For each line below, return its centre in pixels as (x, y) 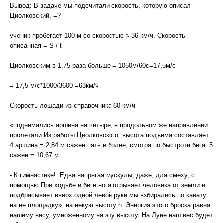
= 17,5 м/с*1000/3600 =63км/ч (54, 85)
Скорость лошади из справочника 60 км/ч (73, 105)
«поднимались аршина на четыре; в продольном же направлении (109, 125)
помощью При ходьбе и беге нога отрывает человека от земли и (108, 185)
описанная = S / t (36, 46)
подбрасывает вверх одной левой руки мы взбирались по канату (108, 195)
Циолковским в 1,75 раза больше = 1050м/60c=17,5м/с (93, 65)
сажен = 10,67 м (34, 155)
